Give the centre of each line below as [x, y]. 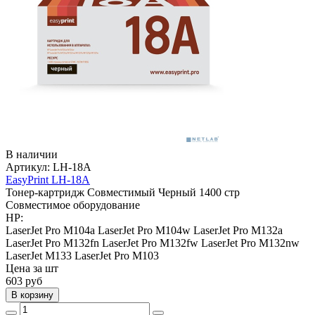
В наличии [32, 154]
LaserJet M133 [39, 255]
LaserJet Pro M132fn [52, 243]
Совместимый [121, 192]
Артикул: [29, 167]
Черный [177, 192]
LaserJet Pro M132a [238, 230]
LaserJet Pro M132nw [250, 243]
